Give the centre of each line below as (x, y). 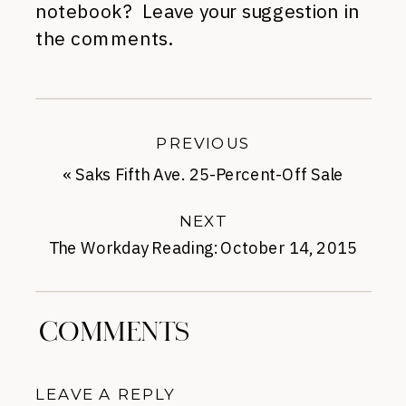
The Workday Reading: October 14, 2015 (203, 248)
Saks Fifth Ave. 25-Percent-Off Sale (209, 174)
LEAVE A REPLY (105, 394)
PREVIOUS (203, 142)
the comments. (104, 39)
